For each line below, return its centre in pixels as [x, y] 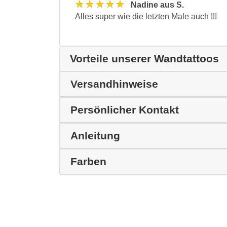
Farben [88, 161]
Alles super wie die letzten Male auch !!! [146, 16]
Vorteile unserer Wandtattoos [144, 58]
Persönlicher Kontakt [125, 109]
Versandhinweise [114, 84]
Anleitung [95, 135]
